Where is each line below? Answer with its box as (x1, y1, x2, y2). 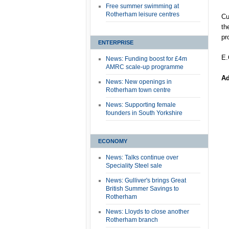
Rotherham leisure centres (106, 11, 179, 18)
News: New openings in (106, 78, 172, 85)
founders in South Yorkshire (106, 109, 182, 117)
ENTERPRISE (98, 39, 133, 45)
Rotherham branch (106, 216, 158, 223)
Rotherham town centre (106, 86, 171, 94)
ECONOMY (98, 138, 127, 144)
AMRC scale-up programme (106, 63, 184, 71)
